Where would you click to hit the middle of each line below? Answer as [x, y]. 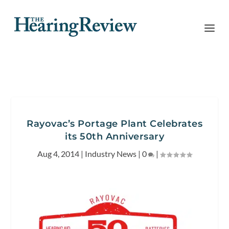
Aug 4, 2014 [58, 154]
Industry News [111, 154]
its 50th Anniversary [114, 136]
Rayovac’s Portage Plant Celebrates [114, 124]
